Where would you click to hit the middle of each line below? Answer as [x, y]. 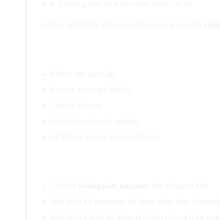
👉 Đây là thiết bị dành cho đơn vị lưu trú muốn [122, 25]
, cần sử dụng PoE [178, 186]
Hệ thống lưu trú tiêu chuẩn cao [105, 137]
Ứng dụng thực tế [82, 56]
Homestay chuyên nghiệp [95, 121]
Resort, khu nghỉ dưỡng [91, 90]
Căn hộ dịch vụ [76, 105]
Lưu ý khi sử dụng [83, 167]
